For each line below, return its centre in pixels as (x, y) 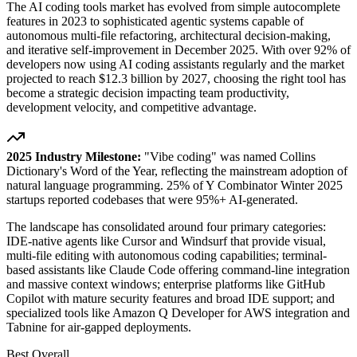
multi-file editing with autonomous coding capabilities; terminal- (167, 255)
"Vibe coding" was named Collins (228, 156)
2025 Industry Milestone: (74, 156)
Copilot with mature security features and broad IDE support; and (171, 298)
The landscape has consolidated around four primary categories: (166, 226)
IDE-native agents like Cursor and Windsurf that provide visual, (166, 241)
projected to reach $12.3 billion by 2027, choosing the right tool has (176, 78)
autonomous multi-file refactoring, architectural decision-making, (169, 35)
